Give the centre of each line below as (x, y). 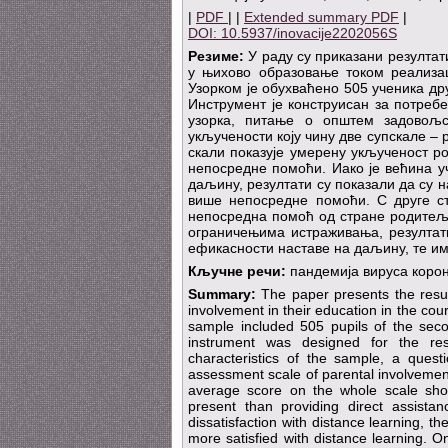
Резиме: (216, 56)
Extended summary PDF (321, 17)
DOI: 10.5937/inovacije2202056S (292, 33)
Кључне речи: (237, 271)
